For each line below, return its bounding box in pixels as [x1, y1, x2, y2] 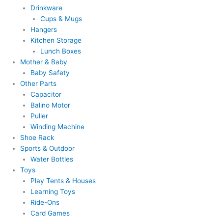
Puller [30, 112, 48, 120]
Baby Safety [30, 69, 70, 77]
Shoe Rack [20, 134, 55, 142]
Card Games [30, 209, 70, 218]
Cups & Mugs [40, 15, 82, 23]
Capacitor [30, 90, 61, 99]
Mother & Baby [20, 58, 68, 66]
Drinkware [30, 4, 62, 12]
